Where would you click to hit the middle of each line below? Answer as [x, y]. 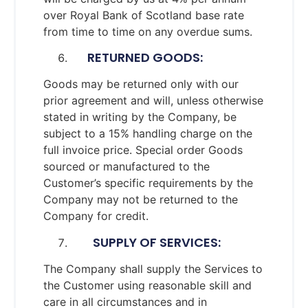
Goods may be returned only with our [141, 84]
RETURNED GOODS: [137, 58]
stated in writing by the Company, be [140, 117]
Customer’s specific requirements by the [148, 183]
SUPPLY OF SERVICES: [146, 242]
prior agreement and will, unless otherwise [153, 101]
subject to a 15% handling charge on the [148, 134]
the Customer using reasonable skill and [147, 285]
